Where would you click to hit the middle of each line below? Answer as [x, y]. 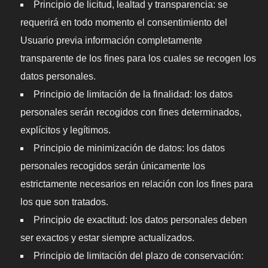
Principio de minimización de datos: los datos [129, 148]
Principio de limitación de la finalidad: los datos [133, 94]
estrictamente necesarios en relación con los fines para [136, 184]
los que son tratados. [64, 202]
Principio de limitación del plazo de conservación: [138, 255]
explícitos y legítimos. [65, 130]
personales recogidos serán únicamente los [112, 166]
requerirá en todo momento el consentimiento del [124, 22]
